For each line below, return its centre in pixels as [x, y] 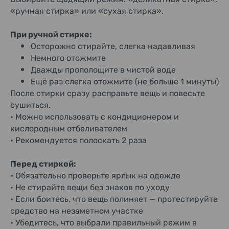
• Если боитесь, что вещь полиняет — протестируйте [114, 199]
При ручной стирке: [51, 35]
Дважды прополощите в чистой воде [103, 70]
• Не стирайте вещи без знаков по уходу [90, 187]
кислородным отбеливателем [69, 129]
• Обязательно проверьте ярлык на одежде [95, 176]
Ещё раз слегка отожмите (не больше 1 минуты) [125, 82]
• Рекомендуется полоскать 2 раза [78, 140]
